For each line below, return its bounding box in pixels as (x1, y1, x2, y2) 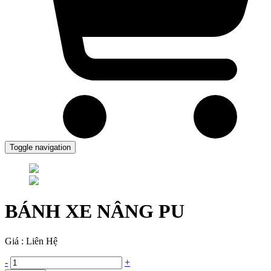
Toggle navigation (10, 143, 71, 152)
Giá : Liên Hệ (5, 235, 57, 246)
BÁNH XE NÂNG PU (5, 200, 184, 223)
